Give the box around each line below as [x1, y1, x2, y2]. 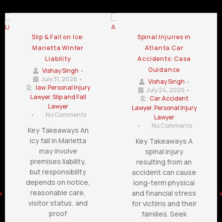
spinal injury [145, 146, 183, 156]
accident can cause [132, 167, 196, 177]
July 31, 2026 [41, 74, 77, 83]
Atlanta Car [144, 43, 184, 52]
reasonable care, [30, 187, 86, 197]
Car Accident [150, 94, 188, 103]
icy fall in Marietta [30, 135, 86, 145]
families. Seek [141, 209, 187, 219]
